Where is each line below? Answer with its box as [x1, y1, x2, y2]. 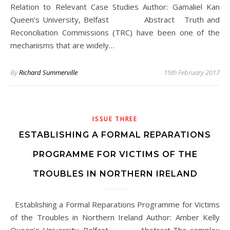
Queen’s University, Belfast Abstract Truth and [10, 14, 220, 25]
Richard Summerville [19, 68, 78, 77]
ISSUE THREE [92, 114, 138, 123]
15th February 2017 [164, 68, 220, 77]
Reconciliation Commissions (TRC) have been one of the [10, 27, 220, 37]
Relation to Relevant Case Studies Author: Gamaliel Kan [10, 2, 220, 12]
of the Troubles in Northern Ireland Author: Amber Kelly [10, 212, 220, 222]
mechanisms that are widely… [10, 40, 114, 50]
